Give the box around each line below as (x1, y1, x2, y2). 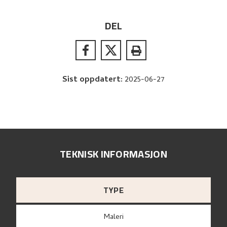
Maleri (109, 211, 124, 224)
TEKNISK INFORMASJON (60, 144, 167, 164)
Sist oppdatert (62, 73, 121, 87)
